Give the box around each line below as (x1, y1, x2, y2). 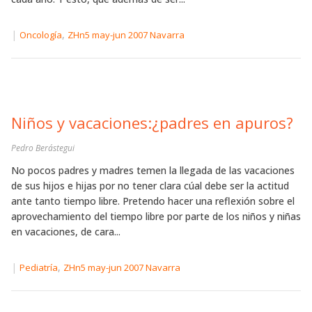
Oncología (19, 28, 62, 41)
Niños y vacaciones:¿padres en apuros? (11, 111, 293, 133)
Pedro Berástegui (11, 141, 75, 154)
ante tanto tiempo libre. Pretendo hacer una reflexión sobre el (11, 194, 295, 208)
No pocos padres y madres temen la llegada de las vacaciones (11, 163, 295, 177)
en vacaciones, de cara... (11, 224, 120, 238)
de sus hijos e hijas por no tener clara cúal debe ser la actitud (11, 178, 289, 192)
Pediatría (19, 260, 58, 274)
